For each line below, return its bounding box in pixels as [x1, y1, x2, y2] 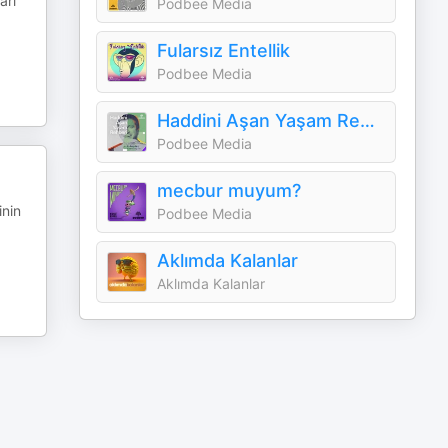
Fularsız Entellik [157, 40, 291, 61]
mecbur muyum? [157, 180, 302, 201]
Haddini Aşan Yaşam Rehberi [360, 110, 376, 131]
